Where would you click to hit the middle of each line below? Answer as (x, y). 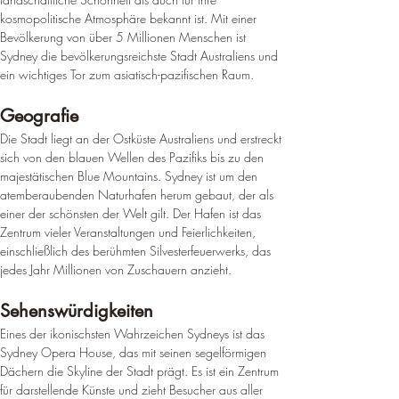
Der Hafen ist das (219, 213)
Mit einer (236, 18)
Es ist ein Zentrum (237, 371)
